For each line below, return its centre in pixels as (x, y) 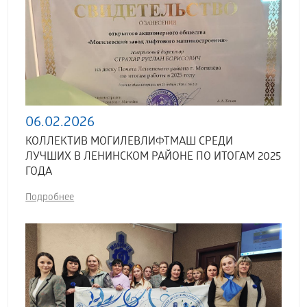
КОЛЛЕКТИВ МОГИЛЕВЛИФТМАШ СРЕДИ (130, 142)
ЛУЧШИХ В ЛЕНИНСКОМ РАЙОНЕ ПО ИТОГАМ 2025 (153, 157)
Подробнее (50, 198)
